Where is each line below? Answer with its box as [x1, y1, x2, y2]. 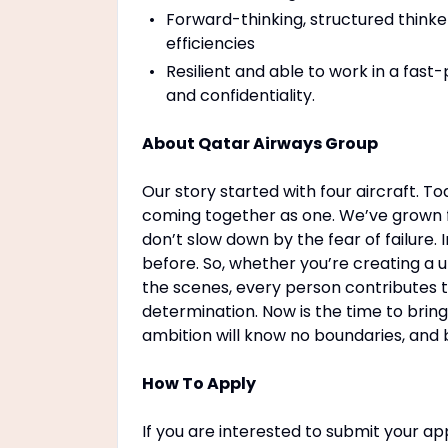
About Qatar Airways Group [142, 132, 378, 155]
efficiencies [166, 32, 255, 55]
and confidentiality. [166, 84, 315, 107]
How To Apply [142, 372, 256, 395]
